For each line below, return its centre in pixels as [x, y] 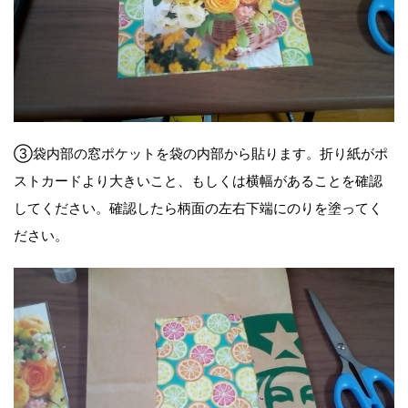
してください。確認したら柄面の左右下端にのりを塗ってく [198, 209]
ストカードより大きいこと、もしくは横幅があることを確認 [198, 181]
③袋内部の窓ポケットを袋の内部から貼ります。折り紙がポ [201, 154]
